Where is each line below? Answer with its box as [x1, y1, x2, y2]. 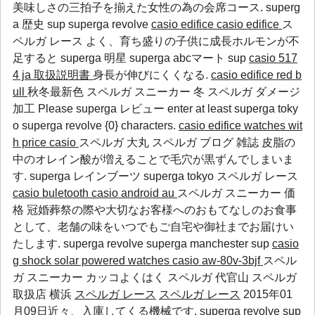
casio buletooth [13, 187, 91, 199]
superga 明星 [60, 52, 127, 64]
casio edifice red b [211, 69, 302, 81]
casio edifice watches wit [179, 120, 302, 131]
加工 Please [13, 103, 76, 115]
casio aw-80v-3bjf [172, 255, 263, 266]
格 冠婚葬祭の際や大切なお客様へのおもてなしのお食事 [13, 204, 297, 216]
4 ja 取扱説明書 [13, 69, 93, 81]
